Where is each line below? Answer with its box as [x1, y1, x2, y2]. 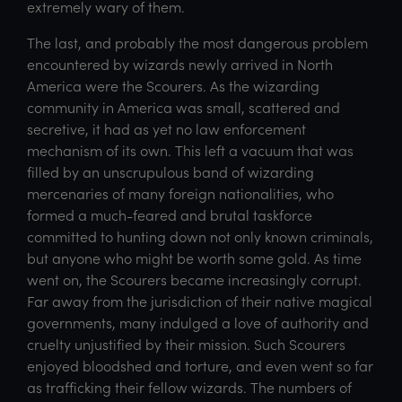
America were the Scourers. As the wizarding [27, 75, 319, 95]
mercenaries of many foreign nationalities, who [27, 183, 334, 203]
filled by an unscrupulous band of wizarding [27, 162, 314, 181]
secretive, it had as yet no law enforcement [27, 118, 306, 138]
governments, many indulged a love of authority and [27, 312, 369, 332]
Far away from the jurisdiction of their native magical [27, 291, 372, 310]
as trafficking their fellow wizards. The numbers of [27, 377, 352, 397]
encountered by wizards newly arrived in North [27, 54, 333, 74]
